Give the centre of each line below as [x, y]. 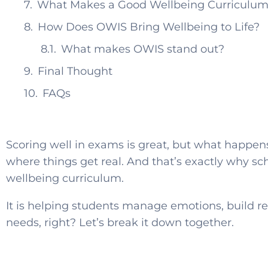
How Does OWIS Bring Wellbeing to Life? [149, 27]
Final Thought [75, 71]
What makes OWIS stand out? [143, 49]
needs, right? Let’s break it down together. [120, 223]
